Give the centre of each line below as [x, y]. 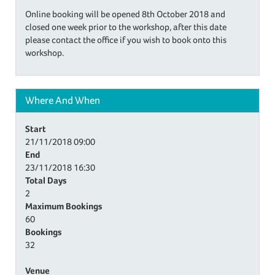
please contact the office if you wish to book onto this [126, 40]
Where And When [63, 100]
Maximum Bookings [64, 206]
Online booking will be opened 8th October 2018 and [125, 14]
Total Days [46, 180]
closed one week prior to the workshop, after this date [126, 27]
